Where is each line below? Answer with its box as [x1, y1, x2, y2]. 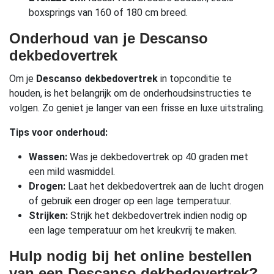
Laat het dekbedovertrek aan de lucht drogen [65, 180, 264, 193]
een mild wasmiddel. [29, 166, 115, 178]
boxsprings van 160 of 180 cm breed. [29, 7, 188, 19]
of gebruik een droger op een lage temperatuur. [29, 195, 231, 207]
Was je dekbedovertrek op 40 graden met [67, 151, 248, 163]
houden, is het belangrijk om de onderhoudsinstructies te [9, 87, 251, 100]
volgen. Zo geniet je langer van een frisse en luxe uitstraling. [9, 102, 265, 114]
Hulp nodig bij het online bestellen [9, 248, 252, 265]
